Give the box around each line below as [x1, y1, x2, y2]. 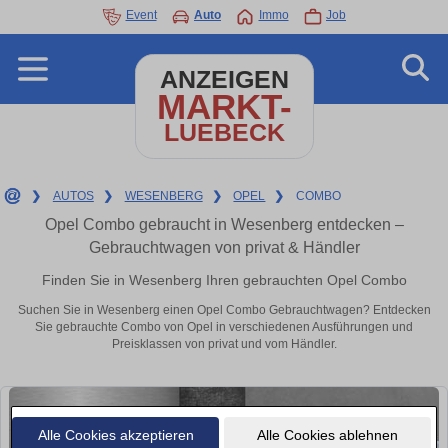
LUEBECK [163, 119, 285, 146]
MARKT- [156, 87, 292, 126]
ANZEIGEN [159, 66, 289, 93]
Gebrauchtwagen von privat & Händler [88, 239, 360, 256]
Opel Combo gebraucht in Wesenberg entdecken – [44, 216, 404, 233]
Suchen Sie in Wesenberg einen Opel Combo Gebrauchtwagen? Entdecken [17, 303, 431, 318]
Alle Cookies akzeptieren [37, 426, 194, 443]
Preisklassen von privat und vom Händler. [111, 337, 337, 352]
